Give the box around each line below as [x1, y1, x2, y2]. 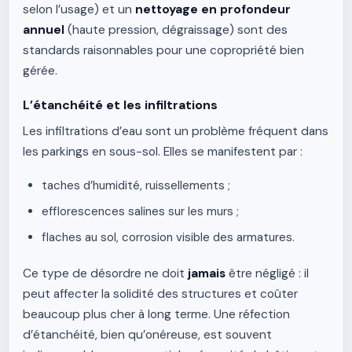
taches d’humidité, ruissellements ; [42, 178, 230, 193]
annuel [23, 22, 64, 38]
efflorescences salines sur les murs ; [42, 203, 239, 219]
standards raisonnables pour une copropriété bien [23, 42, 304, 58]
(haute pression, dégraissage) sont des [64, 22, 288, 38]
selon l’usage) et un [23, 2, 135, 17]
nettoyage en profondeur [135, 2, 291, 17]
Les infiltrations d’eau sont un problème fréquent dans [23, 123, 328, 139]
